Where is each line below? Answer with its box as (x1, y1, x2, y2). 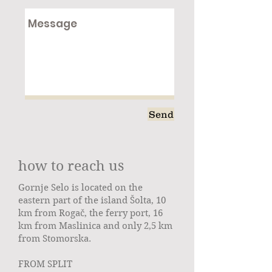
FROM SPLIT (18, 259, 72, 270)
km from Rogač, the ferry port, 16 (18, 208, 163, 219)
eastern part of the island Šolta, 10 (18, 195, 166, 206)
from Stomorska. (18, 233, 91, 244)
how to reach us (18, 157, 124, 174)
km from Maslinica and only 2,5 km (18, 220, 172, 231)
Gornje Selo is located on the (18, 182, 143, 193)
